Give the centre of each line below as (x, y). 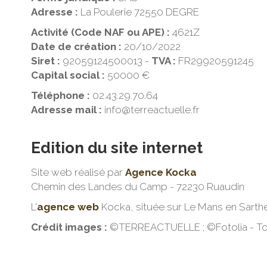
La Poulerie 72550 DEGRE (139, 12)
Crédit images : (69, 227)
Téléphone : (60, 95)
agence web (68, 207)
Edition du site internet (117, 148)
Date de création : (77, 46)
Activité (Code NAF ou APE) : (102, 32)
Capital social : (69, 75)
